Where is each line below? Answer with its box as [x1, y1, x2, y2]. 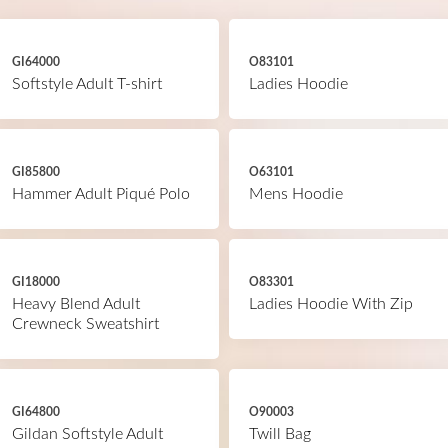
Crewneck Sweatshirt [11, 316, 159, 332]
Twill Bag [249, 426, 311, 442]
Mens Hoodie [249, 186, 343, 202]
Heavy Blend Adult [11, 296, 140, 312]
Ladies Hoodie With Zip [249, 296, 413, 312]
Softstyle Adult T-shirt [11, 76, 162, 92]
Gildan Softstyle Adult [11, 426, 163, 442]
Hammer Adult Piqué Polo [11, 186, 190, 202]
